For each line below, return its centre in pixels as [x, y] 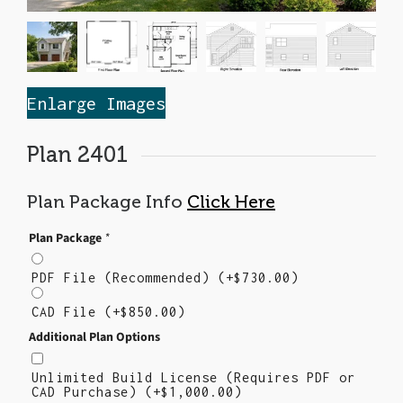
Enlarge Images [96, 103]
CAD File [68, 312]
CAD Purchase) [88, 391]
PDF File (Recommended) [125, 278]
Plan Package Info [107, 202]
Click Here [231, 202]
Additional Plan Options [94, 337]
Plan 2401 [77, 155]
